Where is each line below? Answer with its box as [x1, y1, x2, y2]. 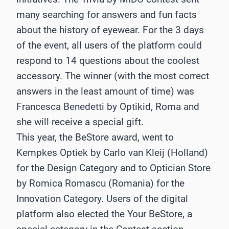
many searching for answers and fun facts [16, 8, 197, 20]
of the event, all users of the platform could [16, 39, 202, 51]
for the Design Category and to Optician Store [16, 162, 211, 174]
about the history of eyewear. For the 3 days [16, 24, 204, 36]
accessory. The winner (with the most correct [16, 70, 209, 82]
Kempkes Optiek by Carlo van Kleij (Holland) [16, 146, 208, 158]
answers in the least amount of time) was [16, 85, 194, 97]
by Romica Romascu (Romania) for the [16, 177, 185, 189]
